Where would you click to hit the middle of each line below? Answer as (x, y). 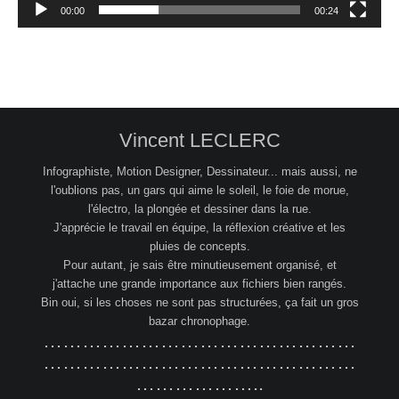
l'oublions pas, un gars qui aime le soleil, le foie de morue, (199, 190)
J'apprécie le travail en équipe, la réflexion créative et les (199, 227)
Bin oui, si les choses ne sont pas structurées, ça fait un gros (199, 302)
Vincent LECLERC (199, 140)
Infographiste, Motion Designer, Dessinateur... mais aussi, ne (199, 171)
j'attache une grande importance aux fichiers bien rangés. (199, 283)
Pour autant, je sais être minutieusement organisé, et (199, 265)
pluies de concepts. (199, 246)
